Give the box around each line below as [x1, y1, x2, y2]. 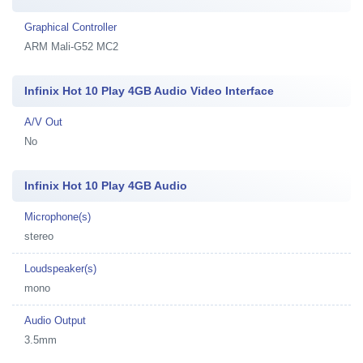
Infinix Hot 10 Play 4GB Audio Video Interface [24, 84, 274, 97]
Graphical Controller [24, 21, 117, 33]
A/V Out [24, 116, 62, 128]
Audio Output [24, 314, 86, 327]
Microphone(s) [24, 211, 91, 223]
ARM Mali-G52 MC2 [24, 41, 118, 53]
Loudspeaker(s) [24, 263, 96, 275]
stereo [24, 230, 53, 242]
